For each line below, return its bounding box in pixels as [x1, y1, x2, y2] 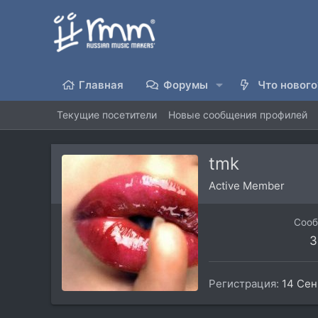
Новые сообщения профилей [168, 109, 307, 121]
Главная [79, 77, 124, 92]
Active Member [209, 179, 285, 193]
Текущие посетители [57, 109, 157, 121]
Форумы [163, 77, 208, 92]
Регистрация [209, 276, 276, 290]
